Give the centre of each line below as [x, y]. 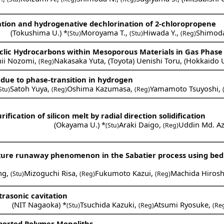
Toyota [121, 60]
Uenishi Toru [158, 60]
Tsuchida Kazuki [107, 204]
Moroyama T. [103, 32]
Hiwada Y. [160, 32]
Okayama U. [77, 124]
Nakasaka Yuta [79, 60]
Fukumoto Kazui [123, 173]
